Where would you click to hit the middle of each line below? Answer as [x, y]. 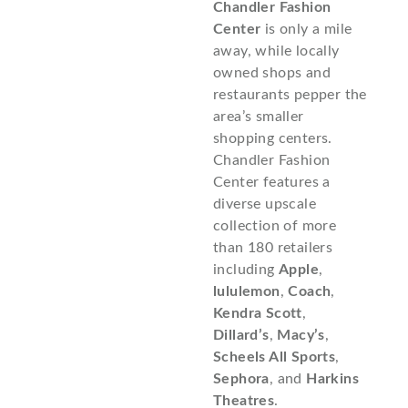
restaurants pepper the [290, 94]
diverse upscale [265, 204]
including [246, 269]
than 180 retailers [273, 247]
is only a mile [306, 29]
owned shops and [272, 72]
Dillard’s [241, 335]
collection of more [275, 225]
